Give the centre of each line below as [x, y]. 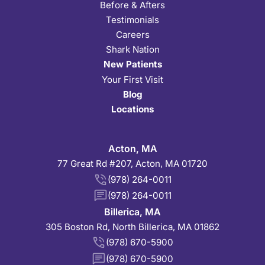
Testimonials [132, 20]
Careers [132, 35]
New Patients [132, 64]
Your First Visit [132, 79]
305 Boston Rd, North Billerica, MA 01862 [132, 227]
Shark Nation [132, 50]
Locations [132, 109]
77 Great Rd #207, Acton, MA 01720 [132, 164]
